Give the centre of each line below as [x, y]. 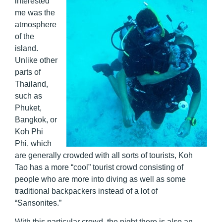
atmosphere [36, 25]
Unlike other [36, 60]
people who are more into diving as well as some [100, 179]
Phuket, [28, 108]
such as [28, 96]
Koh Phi [29, 132]
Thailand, [31, 84]
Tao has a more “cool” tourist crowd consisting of [99, 167]
